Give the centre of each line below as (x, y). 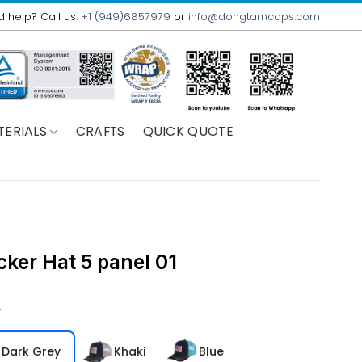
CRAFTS (100, 131)
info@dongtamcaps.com (254, 16)
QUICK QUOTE (188, 131)
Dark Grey (31, 352)
